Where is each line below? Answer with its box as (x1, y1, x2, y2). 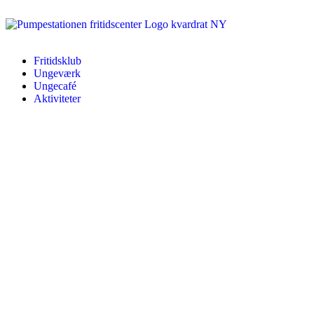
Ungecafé (34, 80, 76, 92)
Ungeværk (34, 67, 81, 79)
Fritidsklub (34, 55, 81, 67)
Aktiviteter (34, 93, 81, 104)
